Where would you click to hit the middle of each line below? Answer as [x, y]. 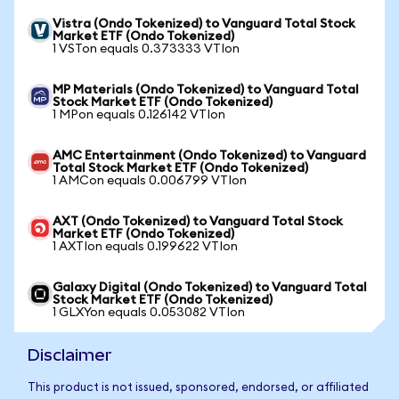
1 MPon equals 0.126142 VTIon [139, 115]
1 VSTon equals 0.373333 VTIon [146, 49]
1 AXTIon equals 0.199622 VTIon [145, 247]
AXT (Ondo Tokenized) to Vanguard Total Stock [198, 222]
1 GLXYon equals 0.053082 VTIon [149, 313]
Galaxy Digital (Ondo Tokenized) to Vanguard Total [210, 288]
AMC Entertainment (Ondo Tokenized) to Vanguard [209, 156]
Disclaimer [70, 355]
